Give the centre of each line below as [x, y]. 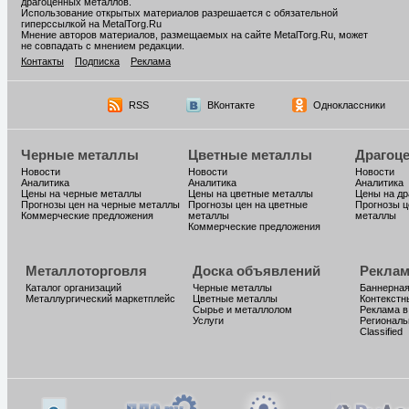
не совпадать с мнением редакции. [103, 46]
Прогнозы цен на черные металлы [100, 204]
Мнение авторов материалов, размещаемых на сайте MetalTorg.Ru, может [194, 35]
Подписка [97, 61]
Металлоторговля [86, 271]
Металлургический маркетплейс [100, 299]
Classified [381, 331]
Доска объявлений [257, 271]
